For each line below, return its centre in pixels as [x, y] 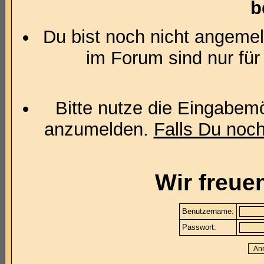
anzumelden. [99, 129]
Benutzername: [208, 211]
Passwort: [199, 227]
